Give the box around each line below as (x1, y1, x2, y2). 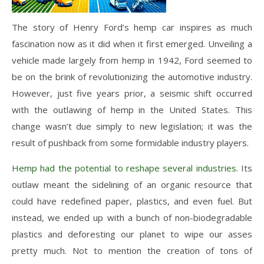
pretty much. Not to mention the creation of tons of (12, 244, 252, 256)
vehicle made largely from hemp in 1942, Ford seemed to (12, 54, 252, 66)
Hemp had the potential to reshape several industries (12, 161, 236, 174)
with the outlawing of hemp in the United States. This (12, 103, 252, 115)
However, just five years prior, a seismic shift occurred (12, 87, 252, 99)
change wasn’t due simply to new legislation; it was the (12, 120, 252, 132)
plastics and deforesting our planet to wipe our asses (12, 227, 252, 240)
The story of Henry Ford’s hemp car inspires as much (12, 21, 252, 33)
